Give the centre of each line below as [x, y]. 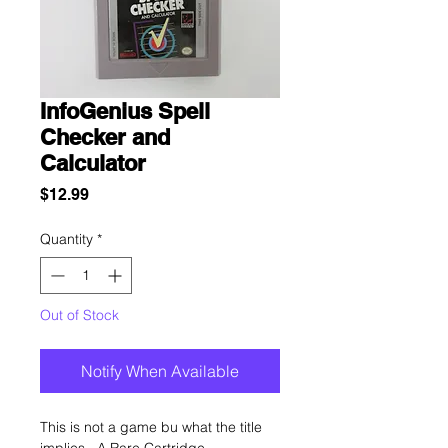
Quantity [66, 239]
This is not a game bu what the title [151, 427]
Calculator [93, 163]
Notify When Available [160, 371]
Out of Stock [79, 315]
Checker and [105, 137]
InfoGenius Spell [125, 111]
